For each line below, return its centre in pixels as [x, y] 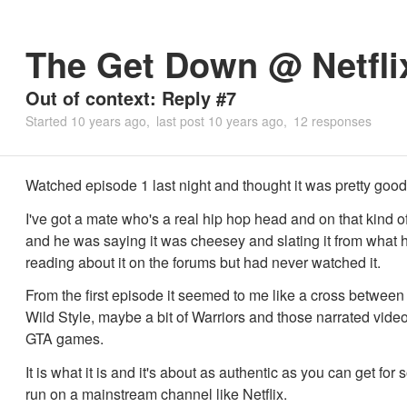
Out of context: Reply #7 [131, 98]
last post [182, 121]
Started [48, 121]
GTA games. [65, 339]
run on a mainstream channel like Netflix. [156, 393]
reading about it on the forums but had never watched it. [203, 262]
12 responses [333, 121]
